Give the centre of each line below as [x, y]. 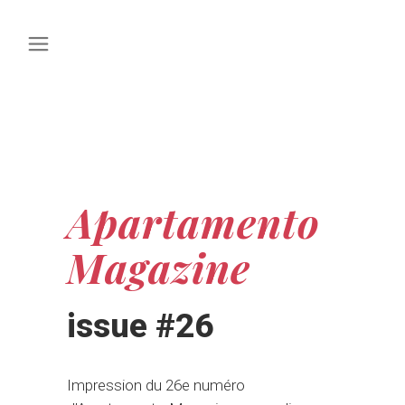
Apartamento [193, 221]
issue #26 [140, 326]
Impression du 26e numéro [156, 385]
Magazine [159, 267]
